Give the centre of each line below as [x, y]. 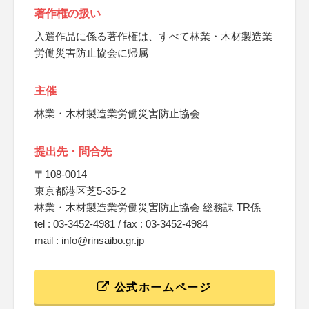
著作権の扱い [68, 13]
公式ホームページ [161, 287]
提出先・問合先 [73, 151]
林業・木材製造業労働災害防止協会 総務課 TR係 [148, 207]
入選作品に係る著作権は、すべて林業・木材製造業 [153, 36]
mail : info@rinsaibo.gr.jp [89, 240]
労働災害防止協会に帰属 [91, 53]
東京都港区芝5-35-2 [80, 191]
